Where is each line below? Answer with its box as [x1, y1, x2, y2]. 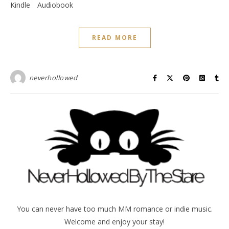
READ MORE [91, 33, 138, 42]
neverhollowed [29, 73, 77, 82]
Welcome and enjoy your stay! [64, 217, 165, 226]
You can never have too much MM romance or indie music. [16, 204, 213, 214]
